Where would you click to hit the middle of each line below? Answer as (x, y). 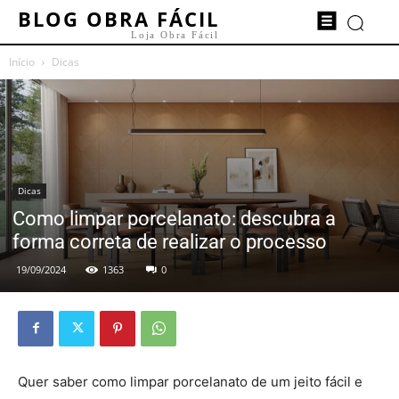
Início (22, 62)
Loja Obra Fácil (175, 35)
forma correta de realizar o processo (170, 241)
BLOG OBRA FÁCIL (118, 19)
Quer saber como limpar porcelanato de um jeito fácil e (190, 381)
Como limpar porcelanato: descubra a (174, 218)
